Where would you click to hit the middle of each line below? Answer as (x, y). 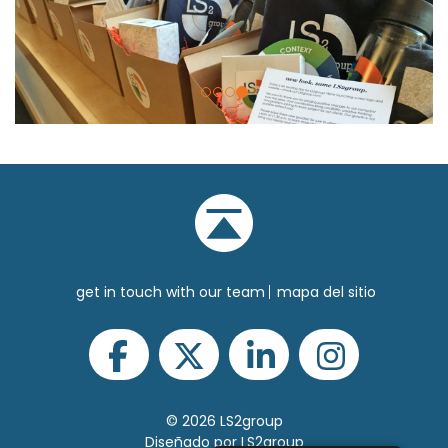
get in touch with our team (170, 291)
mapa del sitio (326, 291)
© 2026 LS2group (224, 420)
